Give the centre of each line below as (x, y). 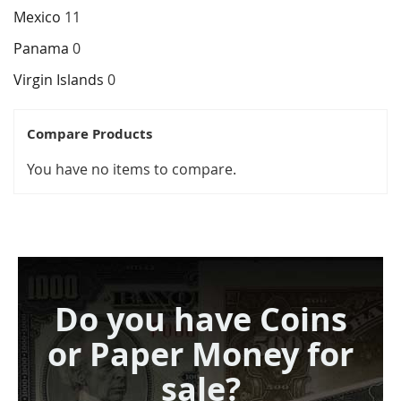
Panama (41, 49)
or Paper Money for (200, 354)
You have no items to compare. (132, 170)
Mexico (37, 17)
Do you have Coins (200, 320)
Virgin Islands (60, 80)
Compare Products (90, 134)
